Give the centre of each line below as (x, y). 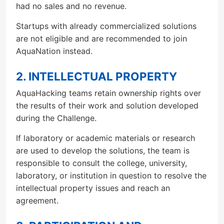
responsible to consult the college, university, (101, 163)
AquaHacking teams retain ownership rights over (108, 93)
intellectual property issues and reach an (93, 188)
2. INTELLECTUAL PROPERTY (96, 76)
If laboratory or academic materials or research (105, 138)
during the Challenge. (56, 118)
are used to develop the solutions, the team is (103, 150)
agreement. (37, 200)
